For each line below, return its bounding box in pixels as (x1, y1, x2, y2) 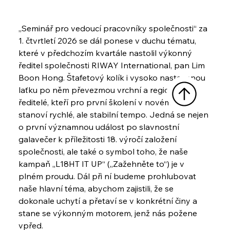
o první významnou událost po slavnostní (18, 121, 181, 132)
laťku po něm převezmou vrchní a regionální (18, 84, 190, 95)
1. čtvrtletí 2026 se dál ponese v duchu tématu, (18, 35, 198, 46)
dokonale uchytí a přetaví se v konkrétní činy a (18, 195, 199, 206)
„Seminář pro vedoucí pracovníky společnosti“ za (18, 23, 209, 33)
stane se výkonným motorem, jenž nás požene (18, 207, 199, 218)
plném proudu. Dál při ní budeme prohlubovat (18, 170, 198, 181)
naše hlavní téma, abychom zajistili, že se (18, 183, 176, 194)
